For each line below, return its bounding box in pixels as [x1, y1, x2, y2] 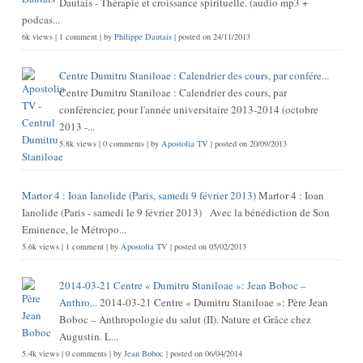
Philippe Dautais [113, 30, 172, 42]
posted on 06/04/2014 [169, 347, 242, 359]
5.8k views [58, 137, 96, 149]
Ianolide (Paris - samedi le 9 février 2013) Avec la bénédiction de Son [21, 204, 204, 220]
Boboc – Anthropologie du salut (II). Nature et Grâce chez [58, 311, 311, 327]
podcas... [21, 11, 60, 27]
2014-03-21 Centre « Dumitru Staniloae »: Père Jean [99, 294, 328, 310]
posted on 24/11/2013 [177, 30, 250, 42]
